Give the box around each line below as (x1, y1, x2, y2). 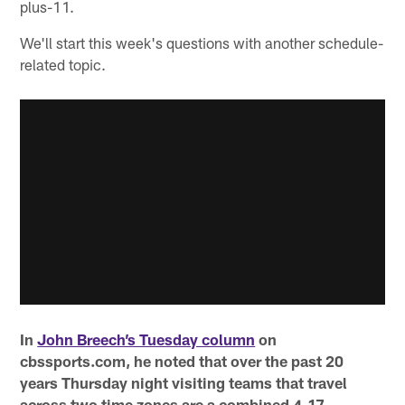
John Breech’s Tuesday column (37, 329, 256, 348)
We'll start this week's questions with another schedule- (20, 33, 384, 52)
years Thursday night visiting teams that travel (20, 372, 348, 391)
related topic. (20, 55, 107, 74)
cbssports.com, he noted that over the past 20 (20, 351, 344, 370)
